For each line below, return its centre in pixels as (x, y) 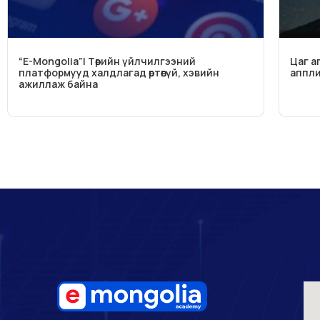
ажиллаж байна (58, 84)
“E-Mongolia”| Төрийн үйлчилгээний (107, 61)
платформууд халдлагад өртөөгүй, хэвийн (119, 73)
